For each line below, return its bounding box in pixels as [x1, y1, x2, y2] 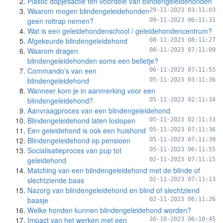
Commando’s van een [27, 66, 97, 76]
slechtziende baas [27, 175, 84, 185]
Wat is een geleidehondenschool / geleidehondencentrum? [27, 26, 212, 36]
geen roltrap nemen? [27, 16, 94, 26]
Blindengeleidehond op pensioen [27, 135, 130, 145]
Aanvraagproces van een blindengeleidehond [27, 106, 170, 115]
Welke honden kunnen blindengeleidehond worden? [27, 205, 191, 215]
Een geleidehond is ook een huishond [27, 125, 146, 135]
